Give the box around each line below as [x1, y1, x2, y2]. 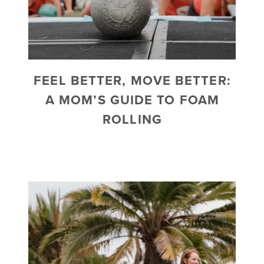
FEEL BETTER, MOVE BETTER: [34, 71, 231, 90]
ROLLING [103, 110, 162, 129]
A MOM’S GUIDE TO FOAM [45, 90, 220, 110]
